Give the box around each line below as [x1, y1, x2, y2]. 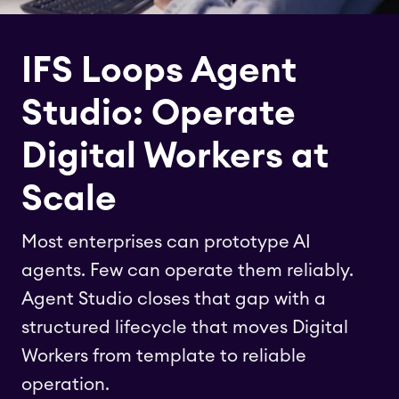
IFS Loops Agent [21, 53, 297, 89]
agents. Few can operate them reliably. [21, 262, 354, 280]
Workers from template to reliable [21, 347, 306, 365]
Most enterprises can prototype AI [21, 233, 311, 251]
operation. [21, 376, 110, 394]
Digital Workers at [21, 139, 329, 175]
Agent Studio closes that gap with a [21, 290, 326, 308]
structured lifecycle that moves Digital [21, 319, 348, 337]
